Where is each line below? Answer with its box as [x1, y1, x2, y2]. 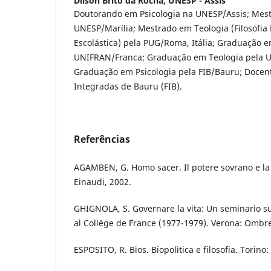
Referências [74, 132, 130, 146]
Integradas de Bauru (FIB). [74, 80, 182, 92]
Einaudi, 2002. [74, 175, 131, 188]
